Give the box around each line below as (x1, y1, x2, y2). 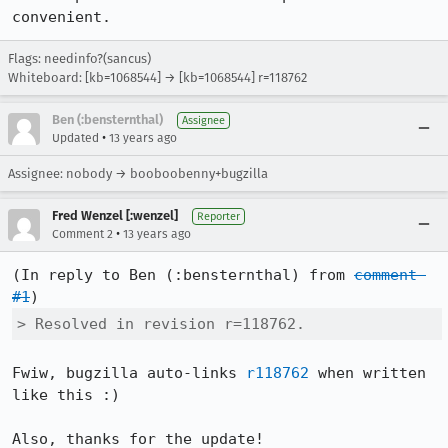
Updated (52, 131, 99, 145)
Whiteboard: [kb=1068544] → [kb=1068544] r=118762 (8, 70, 307, 85)
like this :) (12, 386, 120, 404)
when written (309, 364, 426, 382)
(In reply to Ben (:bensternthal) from (12, 266, 354, 284)
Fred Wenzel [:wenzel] (52, 208, 178, 223)
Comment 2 (52, 227, 113, 241)
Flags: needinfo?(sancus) (8, 51, 151, 66)
